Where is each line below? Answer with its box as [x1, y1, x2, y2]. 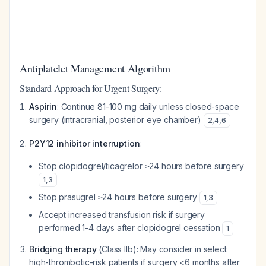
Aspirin [29, 102, 57, 112]
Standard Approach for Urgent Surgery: [20, 82, 162, 94]
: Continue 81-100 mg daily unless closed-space [56, 102, 239, 112]
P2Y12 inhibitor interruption [29, 138, 140, 148]
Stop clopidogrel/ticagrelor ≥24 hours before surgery [39, 161, 244, 171]
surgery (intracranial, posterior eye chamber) [29, 115, 204, 125]
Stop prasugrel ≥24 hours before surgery [39, 192, 199, 202]
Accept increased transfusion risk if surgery [39, 210, 205, 220]
